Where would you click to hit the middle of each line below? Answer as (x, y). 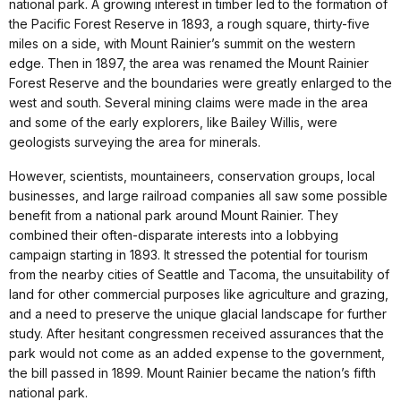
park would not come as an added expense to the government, (197, 353)
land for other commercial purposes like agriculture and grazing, (199, 294)
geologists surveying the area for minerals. (135, 141)
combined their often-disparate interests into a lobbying (174, 235)
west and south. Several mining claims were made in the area (188, 102)
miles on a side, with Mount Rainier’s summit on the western (182, 43)
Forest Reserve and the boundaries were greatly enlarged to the (200, 82)
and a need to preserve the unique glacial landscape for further (198, 313)
